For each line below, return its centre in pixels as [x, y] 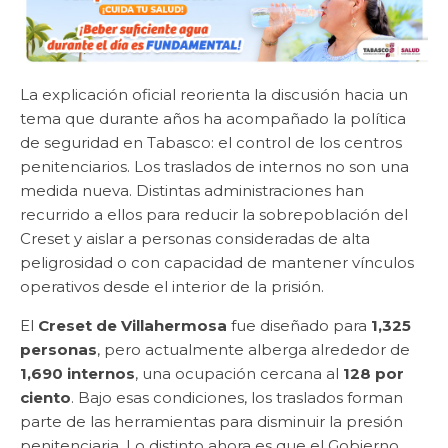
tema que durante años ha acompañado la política [213, 119]
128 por [373, 374]
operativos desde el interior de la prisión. [172, 287]
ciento [45, 398]
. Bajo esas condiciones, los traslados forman [237, 398]
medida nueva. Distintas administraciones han [192, 191]
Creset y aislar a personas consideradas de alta [195, 239]
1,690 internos [77, 374]
